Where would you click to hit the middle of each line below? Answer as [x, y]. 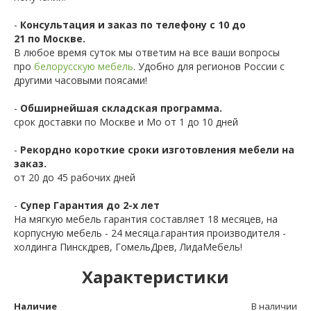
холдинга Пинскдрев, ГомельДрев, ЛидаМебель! [128, 246]
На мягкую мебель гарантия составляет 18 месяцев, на [146, 219]
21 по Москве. [50, 38]
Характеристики [155, 276]
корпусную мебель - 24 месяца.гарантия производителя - [150, 233]
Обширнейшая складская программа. [121, 108]
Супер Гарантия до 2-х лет [90, 205]
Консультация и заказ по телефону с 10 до [133, 24]
